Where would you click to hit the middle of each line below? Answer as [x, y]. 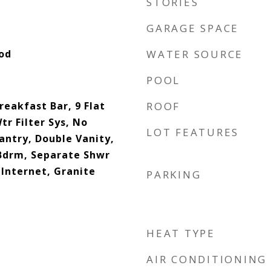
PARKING [174, 175]
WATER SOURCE [195, 54]
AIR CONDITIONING [207, 259]
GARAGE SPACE [193, 28]
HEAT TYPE [181, 233]
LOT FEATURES [193, 132]
